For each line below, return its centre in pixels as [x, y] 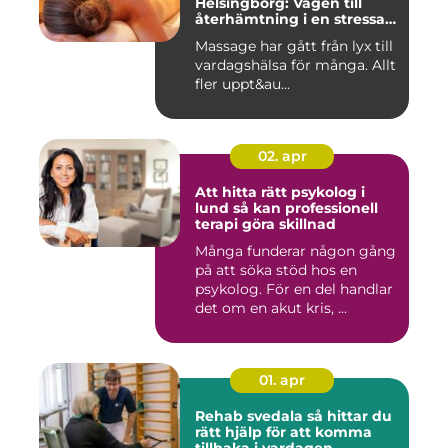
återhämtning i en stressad [295, 19]
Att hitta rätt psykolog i [280, 192]
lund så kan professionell [214, 208]
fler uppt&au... [242, 84]
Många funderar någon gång [295, 251]
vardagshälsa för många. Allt [295, 65]
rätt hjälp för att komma [283, 432]
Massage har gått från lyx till [294, 46]
